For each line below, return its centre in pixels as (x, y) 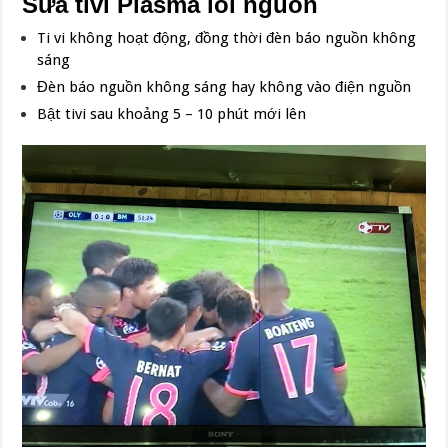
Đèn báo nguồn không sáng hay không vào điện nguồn (224, 86)
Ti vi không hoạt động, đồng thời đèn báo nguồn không (227, 37)
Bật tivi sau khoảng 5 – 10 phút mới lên (172, 113)
